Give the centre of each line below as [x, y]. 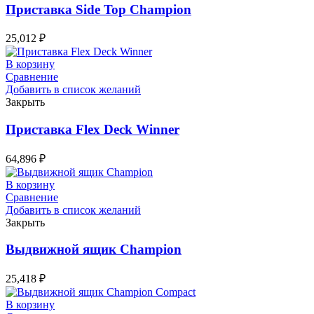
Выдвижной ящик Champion [94, 250]
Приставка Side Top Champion [98, 9]
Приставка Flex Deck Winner [93, 129]
